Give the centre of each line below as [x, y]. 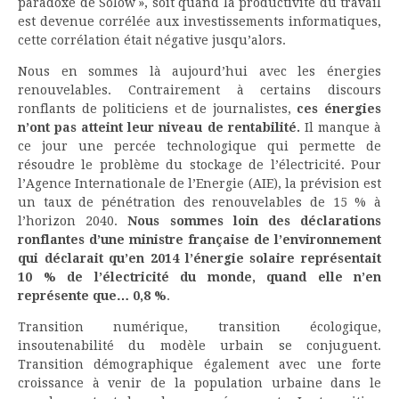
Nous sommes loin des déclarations [255, 221]
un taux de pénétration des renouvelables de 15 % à [199, 203]
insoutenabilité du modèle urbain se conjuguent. [199, 346]
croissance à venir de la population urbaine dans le [199, 383]
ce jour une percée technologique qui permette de [199, 147]
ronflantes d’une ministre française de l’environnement [199, 240]
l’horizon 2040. [73, 221]
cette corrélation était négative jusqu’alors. [152, 41]
